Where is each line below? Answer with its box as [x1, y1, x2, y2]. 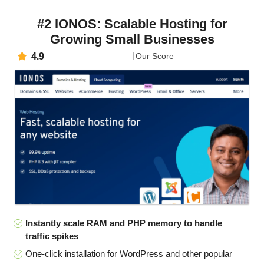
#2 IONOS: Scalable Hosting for [37, 16, 227, 32]
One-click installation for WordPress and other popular [25, 248, 232, 259]
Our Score [136, 51, 174, 61]
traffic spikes [25, 231, 78, 242]
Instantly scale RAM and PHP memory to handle [25, 218, 222, 229]
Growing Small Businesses [49, 32, 214, 47]
